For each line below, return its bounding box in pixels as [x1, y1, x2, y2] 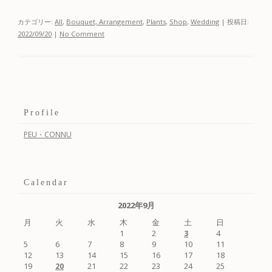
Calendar [24, 177, 69, 187]
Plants [146, 16, 166, 26]
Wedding [191, 16, 219, 26]
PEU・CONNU [24, 129, 72, 140]
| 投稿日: [219, 16, 249, 26]
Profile [24, 107, 60, 117]
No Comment [59, 29, 104, 38]
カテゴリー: [18, 16, 55, 26]
